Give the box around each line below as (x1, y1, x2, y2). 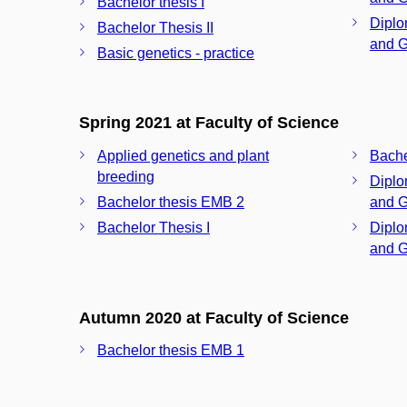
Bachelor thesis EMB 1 (97, 342, 244, 358)
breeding (97, 168, 154, 184)
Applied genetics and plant (97, 147, 269, 164)
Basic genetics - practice (97, 45, 254, 61)
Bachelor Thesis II (97, 20, 213, 35)
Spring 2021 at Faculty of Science (79, 114, 339, 132)
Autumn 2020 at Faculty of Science (79, 308, 349, 327)
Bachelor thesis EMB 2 (97, 194, 244, 210)
